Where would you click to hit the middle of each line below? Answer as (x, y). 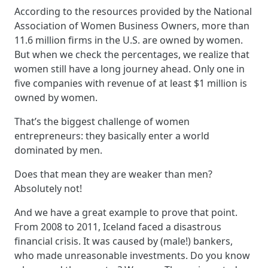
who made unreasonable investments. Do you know (132, 255)
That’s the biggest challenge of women (102, 121)
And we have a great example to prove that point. (126, 212)
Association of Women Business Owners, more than (132, 25)
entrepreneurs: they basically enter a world (112, 135)
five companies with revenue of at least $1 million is (131, 83)
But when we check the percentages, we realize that (132, 54)
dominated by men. (58, 150)
